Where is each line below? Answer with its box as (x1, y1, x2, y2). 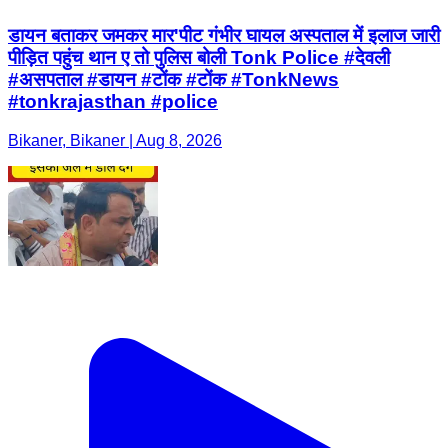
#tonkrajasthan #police (8, 91, 218, 113)
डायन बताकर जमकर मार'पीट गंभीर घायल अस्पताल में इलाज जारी (8, 25, 440, 47)
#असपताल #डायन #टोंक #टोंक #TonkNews (8, 69, 339, 91)
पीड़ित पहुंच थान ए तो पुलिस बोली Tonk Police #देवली (8, 47, 390, 69)
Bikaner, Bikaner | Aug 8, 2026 (8, 132, 222, 150)
